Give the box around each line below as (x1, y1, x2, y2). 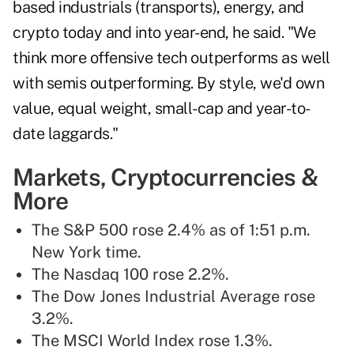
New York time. (32, 243, 141, 262)
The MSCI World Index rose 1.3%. (32, 331, 273, 351)
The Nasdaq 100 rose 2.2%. (32, 265, 229, 284)
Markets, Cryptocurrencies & (13, 163, 318, 192)
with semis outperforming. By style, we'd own (13, 73, 324, 93)
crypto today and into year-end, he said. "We (13, 23, 315, 43)
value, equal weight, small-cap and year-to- (13, 99, 311, 119)
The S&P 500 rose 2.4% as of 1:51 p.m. (32, 220, 311, 240)
